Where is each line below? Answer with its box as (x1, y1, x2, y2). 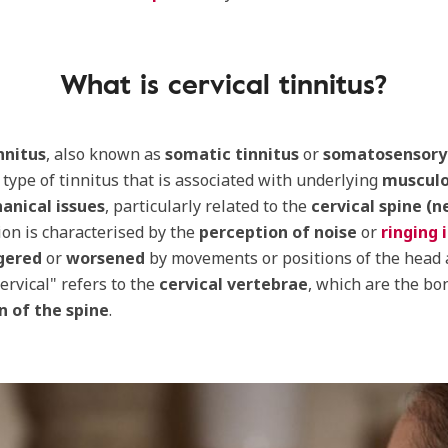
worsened (66, 247, 149, 269)
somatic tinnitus (165, 143, 299, 165)
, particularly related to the (105, 195, 311, 217)
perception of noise (195, 221, 357, 243)
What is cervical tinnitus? (60, 62, 388, 104)
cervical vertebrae (159, 273, 308, 295)
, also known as (46, 143, 165, 165)
